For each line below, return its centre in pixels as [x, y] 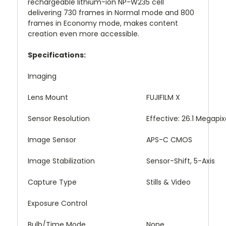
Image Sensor [52, 139]
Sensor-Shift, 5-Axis [181, 161]
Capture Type [52, 182]
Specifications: [57, 55]
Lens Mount [48, 97]
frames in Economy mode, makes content [103, 23]
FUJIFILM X [163, 97]
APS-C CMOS [169, 139]
